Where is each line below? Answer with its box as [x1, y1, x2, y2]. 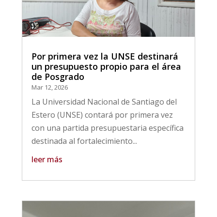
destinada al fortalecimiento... [31, 136, 137, 147]
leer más [31, 154, 62, 165]
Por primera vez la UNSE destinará [31, 50, 178, 62]
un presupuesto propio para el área [31, 61, 181, 73]
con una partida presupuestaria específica [31, 123, 184, 134]
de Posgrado [31, 71, 84, 83]
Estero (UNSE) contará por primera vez [31, 109, 173, 121]
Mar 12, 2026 [36, 83, 68, 92]
